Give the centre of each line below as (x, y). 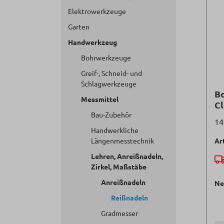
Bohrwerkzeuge (106, 57)
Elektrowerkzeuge (97, 11)
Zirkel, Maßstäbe (119, 166)
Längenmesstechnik (122, 140)
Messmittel (100, 99)
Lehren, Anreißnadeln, (127, 156)
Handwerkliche (115, 130)
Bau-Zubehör (111, 114)
